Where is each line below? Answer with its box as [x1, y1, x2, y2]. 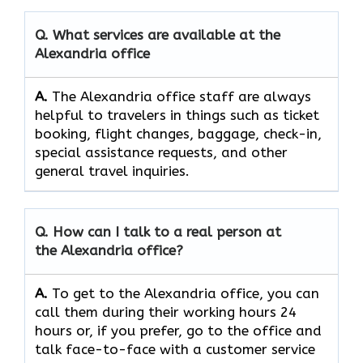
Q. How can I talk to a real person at [35, 224, 281, 241]
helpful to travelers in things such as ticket [35, 107, 319, 124]
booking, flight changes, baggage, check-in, [35, 126, 322, 143]
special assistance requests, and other [35, 144, 288, 161]
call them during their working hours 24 [35, 304, 297, 321]
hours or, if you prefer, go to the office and [35, 322, 322, 340]
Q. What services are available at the [35, 27, 280, 44]
